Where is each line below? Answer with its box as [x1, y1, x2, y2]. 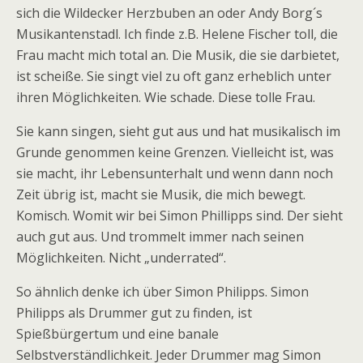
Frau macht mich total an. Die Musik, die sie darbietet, [16, 46, 340, 65]
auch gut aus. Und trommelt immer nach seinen [16, 228, 304, 246]
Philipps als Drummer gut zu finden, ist [16, 304, 252, 322]
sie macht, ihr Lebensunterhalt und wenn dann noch [16, 164, 333, 183]
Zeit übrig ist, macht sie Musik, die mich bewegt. [16, 186, 305, 204]
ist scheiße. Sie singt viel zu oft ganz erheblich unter [16, 67, 331, 86]
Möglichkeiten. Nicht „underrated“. [16, 249, 226, 267]
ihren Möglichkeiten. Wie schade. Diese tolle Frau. [16, 88, 315, 107]
